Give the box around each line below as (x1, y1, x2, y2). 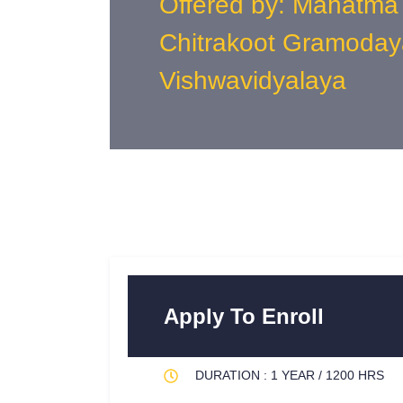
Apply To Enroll (164, 304, 324, 328)
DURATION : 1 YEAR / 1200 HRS (195, 368, 384, 382)
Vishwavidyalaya (159, 67, 346, 94)
